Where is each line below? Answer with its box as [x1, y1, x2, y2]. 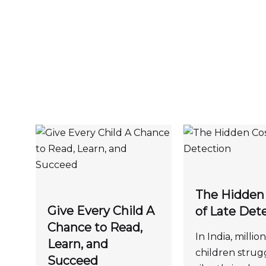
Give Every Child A [47, 203, 154, 218]
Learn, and [47, 236, 108, 251]
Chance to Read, [47, 220, 142, 235]
